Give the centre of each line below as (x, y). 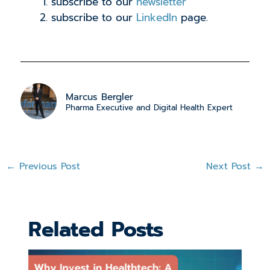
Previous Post (48, 166)
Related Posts (96, 229)
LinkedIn (156, 17)
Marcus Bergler (99, 97)
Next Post (230, 166)
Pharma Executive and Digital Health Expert (149, 108)
